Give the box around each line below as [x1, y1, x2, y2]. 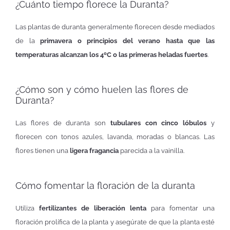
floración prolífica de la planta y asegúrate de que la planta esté [15, 218, 215, 226]
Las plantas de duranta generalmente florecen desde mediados [15, 23, 215, 31]
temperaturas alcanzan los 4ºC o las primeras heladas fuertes [15, 50, 207, 59]
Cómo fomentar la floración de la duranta [15, 180, 195, 191]
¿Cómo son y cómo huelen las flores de [15, 84, 188, 95]
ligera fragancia [70, 146, 120, 155]
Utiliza [15, 204, 39, 213]
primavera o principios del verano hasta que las [34, 36, 215, 45]
